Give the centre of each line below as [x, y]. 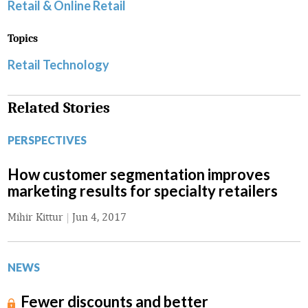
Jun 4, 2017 [99, 217]
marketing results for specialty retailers [143, 191]
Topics [23, 39]
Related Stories [59, 108]
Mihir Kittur [35, 217]
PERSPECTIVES [47, 140]
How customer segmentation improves [139, 175]
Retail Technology [58, 65]
